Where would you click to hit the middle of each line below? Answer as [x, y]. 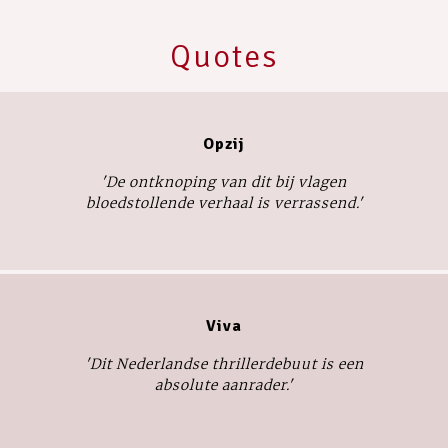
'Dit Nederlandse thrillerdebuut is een [224, 363]
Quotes [224, 56]
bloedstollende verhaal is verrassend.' [224, 202]
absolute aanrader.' [224, 384]
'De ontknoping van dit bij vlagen [224, 181]
